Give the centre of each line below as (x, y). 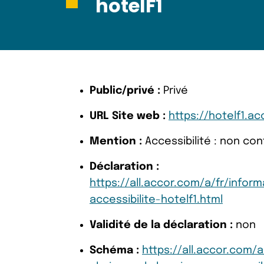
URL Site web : (128, 116)
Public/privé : (125, 91)
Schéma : (114, 250)
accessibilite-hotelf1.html (156, 200)
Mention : (116, 141)
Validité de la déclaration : (161, 225)
